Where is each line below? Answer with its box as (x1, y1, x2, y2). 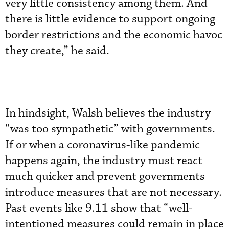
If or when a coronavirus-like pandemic (5, 138, 200, 152)
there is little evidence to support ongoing (5, 12, 215, 27)
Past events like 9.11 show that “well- (5, 201, 193, 216)
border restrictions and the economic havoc (5, 28, 222, 42)
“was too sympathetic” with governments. (5, 122, 215, 136)
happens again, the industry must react (5, 153, 202, 168)
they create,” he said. (5, 43, 109, 58)
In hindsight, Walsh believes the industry (5, 106, 211, 121)
